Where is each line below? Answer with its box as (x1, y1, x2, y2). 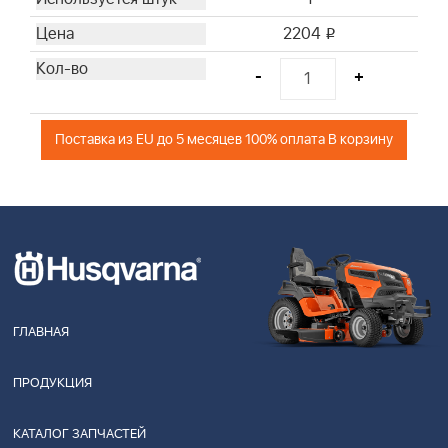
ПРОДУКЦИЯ (13, 374, 92, 394)
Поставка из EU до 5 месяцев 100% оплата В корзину (55, 128, 393, 150)
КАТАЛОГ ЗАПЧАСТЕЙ (13, 425, 146, 445)
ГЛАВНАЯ (13, 323, 69, 343)
